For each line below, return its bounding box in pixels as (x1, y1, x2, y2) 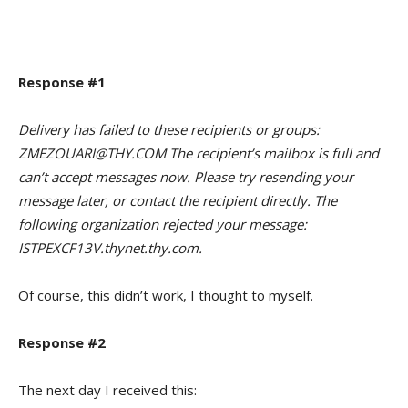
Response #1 (18, 72, 106, 91)
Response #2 (18, 332, 106, 352)
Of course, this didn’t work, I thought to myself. (18, 285, 313, 304)
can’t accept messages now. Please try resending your (18, 167, 353, 186)
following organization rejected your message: (18, 214, 307, 233)
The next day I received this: (18, 380, 197, 399)
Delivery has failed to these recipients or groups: (18, 119, 320, 138)
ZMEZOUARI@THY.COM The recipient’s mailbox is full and (18, 143, 379, 162)
